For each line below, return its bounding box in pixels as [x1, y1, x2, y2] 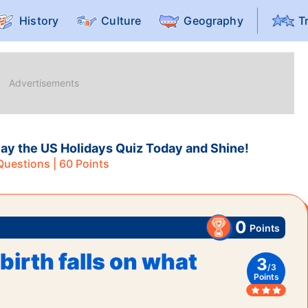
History [19, 14, 59, 27]
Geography [184, 14, 243, 27]
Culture [101, 14, 142, 27]
